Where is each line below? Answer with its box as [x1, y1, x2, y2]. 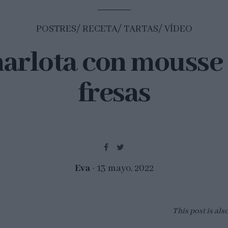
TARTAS [123, 22, 158, 35]
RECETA [82, 22, 118, 35]
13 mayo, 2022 [96, 162, 154, 175]
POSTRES [36, 22, 76, 35]
